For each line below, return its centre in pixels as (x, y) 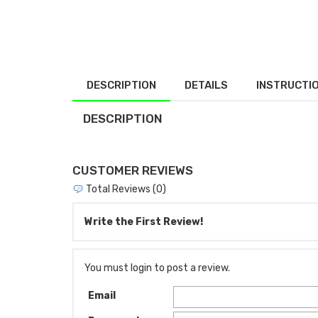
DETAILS (206, 85)
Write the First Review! (144, 222)
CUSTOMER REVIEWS (133, 170)
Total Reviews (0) (125, 189)
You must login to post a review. (157, 268)
